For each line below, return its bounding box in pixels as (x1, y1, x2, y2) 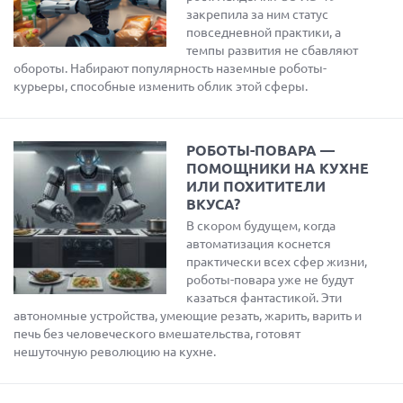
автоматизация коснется (186, 237, 331, 251)
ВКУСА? (186, 196, 240, 212)
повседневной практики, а (186, 25, 341, 40)
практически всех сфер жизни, (186, 255, 367, 269)
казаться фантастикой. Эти (186, 291, 342, 305)
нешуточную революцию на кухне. (13, 345, 216, 359)
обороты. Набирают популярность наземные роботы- (13, 61, 327, 76)
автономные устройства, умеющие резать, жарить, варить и (13, 309, 362, 323)
